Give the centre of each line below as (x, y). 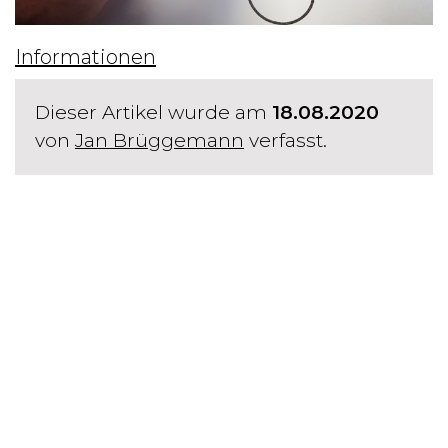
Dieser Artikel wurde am (153, 112)
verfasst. (285, 140)
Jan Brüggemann (159, 140)
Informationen (85, 56)
